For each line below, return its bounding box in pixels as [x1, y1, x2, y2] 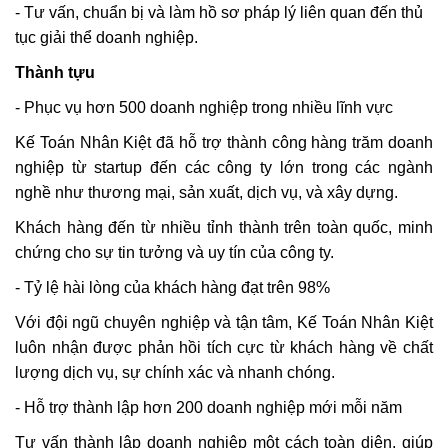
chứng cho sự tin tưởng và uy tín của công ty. [15, 244, 334, 261]
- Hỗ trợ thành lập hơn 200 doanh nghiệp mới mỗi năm [15, 399, 402, 416]
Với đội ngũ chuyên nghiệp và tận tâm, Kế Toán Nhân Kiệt [15, 314, 433, 331]
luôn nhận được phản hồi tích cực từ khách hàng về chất [15, 339, 433, 356]
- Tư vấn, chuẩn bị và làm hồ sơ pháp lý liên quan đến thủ [15, 4, 423, 21]
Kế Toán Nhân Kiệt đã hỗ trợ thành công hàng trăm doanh [15, 134, 433, 151]
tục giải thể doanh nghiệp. [15, 29, 198, 46]
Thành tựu [15, 64, 95, 81]
